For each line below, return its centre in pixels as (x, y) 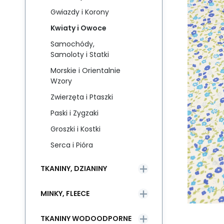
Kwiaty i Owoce (78, 28)
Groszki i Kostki (75, 129)
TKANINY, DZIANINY (74, 168)
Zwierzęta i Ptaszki (82, 97)
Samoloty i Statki (80, 54)
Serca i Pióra (72, 145)
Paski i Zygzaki (74, 113)
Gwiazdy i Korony (80, 12)
